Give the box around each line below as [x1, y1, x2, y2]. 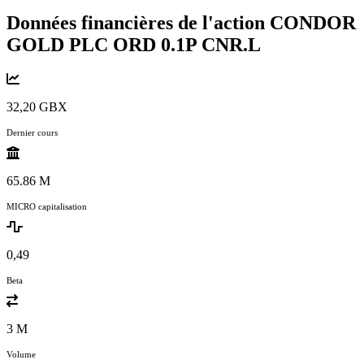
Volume [6, 349, 36, 359]
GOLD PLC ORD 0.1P [6, 33, 201, 55]
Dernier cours [6, 127, 58, 137]
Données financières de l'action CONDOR [6, 11, 356, 33]
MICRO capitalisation [6, 201, 87, 211]
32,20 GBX [6, 99, 67, 114]
